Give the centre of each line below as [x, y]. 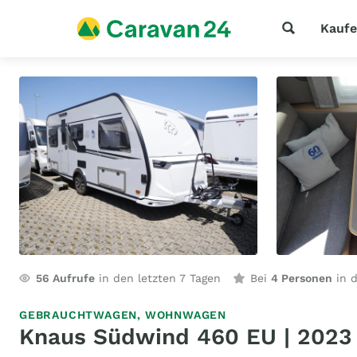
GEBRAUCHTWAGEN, [82, 315]
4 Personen [302, 278]
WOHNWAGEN [186, 315]
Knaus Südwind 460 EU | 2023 [185, 337]
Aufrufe [72, 278]
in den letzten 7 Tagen [158, 278]
